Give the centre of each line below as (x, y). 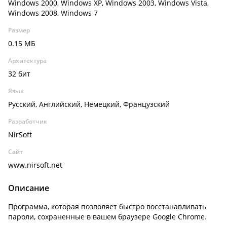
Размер (19, 30)
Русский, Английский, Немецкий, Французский (89, 104)
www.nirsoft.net (35, 165)
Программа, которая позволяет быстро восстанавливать (107, 206)
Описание (29, 188)
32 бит (19, 74)
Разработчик (28, 121)
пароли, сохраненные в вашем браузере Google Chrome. (107, 217)
